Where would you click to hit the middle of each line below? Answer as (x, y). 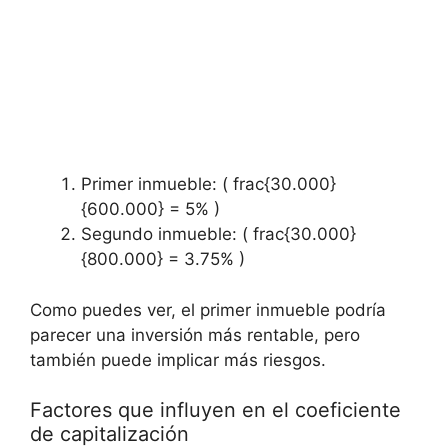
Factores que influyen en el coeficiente (215, 410)
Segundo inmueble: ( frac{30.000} (218, 234)
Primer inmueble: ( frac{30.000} (208, 184)
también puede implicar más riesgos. (178, 359)
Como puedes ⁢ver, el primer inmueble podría (208, 309)
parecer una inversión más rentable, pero (195, 334)
